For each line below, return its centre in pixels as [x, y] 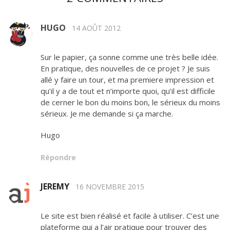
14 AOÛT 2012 [96, 28]
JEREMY [55, 187]
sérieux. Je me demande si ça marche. [107, 114]
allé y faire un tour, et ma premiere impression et [127, 80]
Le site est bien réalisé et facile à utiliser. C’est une [130, 216]
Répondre [58, 158]
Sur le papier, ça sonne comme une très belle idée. [129, 57]
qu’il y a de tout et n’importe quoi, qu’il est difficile [128, 91]
